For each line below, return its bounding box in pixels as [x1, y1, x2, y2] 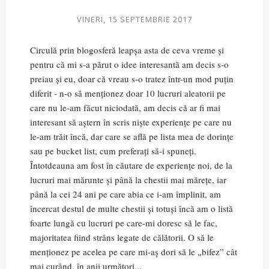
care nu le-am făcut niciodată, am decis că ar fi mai [30, 101, 220, 113]
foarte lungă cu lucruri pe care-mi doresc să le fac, [30, 217, 217, 229]
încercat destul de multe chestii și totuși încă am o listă [30, 202, 233, 214]
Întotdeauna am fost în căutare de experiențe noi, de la [30, 159, 232, 171]
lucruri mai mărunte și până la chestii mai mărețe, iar [30, 174, 226, 186]
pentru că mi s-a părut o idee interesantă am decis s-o [30, 58, 229, 70]
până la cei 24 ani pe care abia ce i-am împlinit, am [30, 188, 221, 200]
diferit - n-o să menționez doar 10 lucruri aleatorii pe [30, 87, 226, 99]
